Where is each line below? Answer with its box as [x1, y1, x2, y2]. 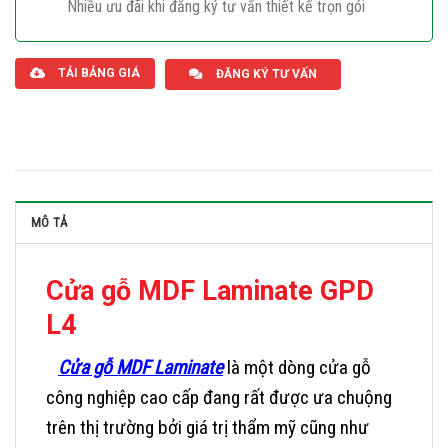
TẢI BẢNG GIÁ [58, 65, 140, 80]
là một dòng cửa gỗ [223, 355, 371, 379]
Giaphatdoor [66, 14, 142, 34]
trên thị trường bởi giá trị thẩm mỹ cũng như [46, 415, 369, 439]
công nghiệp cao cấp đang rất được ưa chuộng [46, 385, 392, 409]
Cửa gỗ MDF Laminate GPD [46, 274, 374, 307]
